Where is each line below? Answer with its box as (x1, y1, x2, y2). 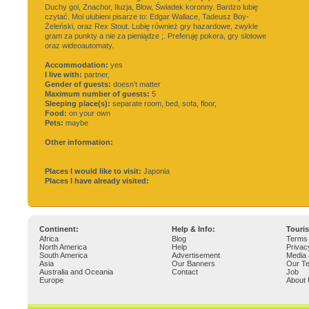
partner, (82, 70, 110, 79)
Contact (172, 268, 198, 276)
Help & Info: (172, 225, 215, 233)
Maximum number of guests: (45, 90, 150, 98)
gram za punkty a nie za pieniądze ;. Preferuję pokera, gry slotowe (45, 32, 266, 40)
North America (39, 243, 87, 251)
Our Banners (172, 259, 215, 268)
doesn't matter (111, 80, 161, 88)
